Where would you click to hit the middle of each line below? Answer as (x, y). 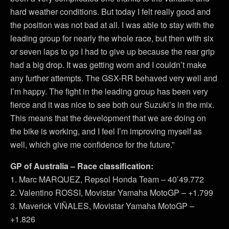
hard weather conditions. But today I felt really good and (110, 11)
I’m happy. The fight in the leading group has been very (109, 91)
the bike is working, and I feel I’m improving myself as (106, 131)
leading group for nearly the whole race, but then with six (112, 38)
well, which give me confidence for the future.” (92, 144)
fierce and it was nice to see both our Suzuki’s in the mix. (112, 104)
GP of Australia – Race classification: (82, 166)
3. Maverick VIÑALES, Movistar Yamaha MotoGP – (102, 205)
